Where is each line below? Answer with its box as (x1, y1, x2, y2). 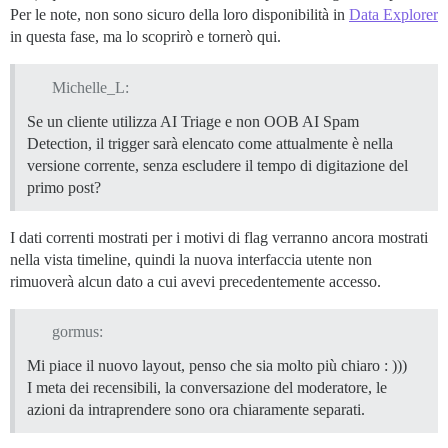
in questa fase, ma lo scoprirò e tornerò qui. (10, 27, 281, 45)
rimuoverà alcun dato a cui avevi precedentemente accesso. (10, 272, 381, 290)
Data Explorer (349, 5, 438, 23)
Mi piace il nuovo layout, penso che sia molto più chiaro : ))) (27, 357, 407, 375)
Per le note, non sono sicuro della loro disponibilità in (10, 5, 349, 23)
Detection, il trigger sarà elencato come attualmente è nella (27, 134, 393, 152)
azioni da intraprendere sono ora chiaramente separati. (27, 401, 365, 419)
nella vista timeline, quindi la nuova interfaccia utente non (10, 250, 372, 268)
